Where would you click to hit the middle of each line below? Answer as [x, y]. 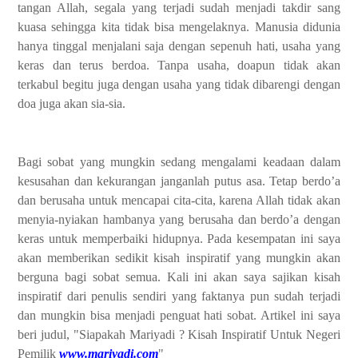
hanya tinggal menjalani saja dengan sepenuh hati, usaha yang [179, 46]
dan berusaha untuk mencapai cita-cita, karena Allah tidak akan [179, 200]
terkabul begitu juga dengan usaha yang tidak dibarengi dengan [179, 84]
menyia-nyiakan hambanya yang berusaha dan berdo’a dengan [179, 219]
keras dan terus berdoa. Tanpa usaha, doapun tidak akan [179, 65]
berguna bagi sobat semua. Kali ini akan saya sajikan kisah [179, 277]
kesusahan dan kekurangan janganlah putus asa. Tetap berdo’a [179, 181]
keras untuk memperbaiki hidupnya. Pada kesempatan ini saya [179, 239]
